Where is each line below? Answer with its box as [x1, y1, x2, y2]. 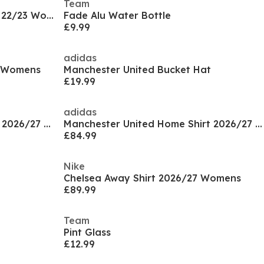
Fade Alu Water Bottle [64, 9, 171, 21]
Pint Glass [64, 226, 111, 238]
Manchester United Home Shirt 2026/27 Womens [255, 118, 262, 130]
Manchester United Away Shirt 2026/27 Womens [44, 118, 51, 130]
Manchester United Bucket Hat [64, 64, 211, 75]
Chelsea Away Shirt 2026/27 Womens [64, 172, 241, 184]
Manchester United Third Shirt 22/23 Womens [47, 9, 54, 21]
